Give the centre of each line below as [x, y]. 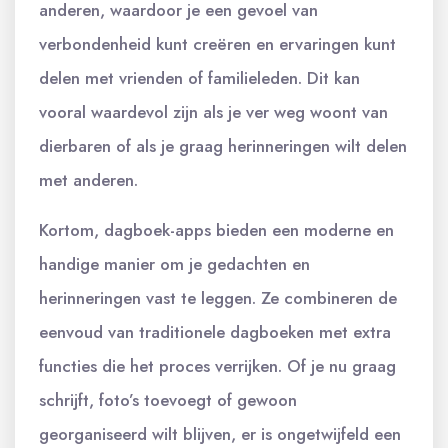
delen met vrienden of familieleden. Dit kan [199, 77]
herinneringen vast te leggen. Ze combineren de [218, 297]
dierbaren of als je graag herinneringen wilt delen [223, 145]
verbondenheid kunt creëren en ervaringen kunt [217, 43]
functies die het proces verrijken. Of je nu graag [217, 365]
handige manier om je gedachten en [174, 263]
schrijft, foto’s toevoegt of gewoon [168, 399]
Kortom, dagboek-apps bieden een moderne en [216, 229]
